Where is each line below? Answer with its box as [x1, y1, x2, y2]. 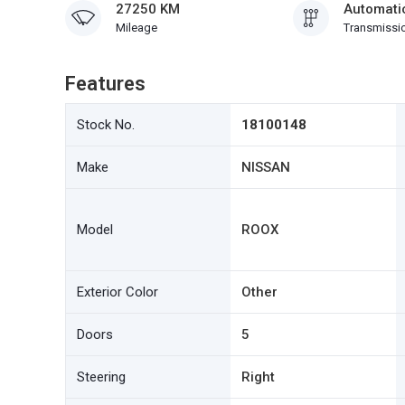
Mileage [116, 21, 157, 34]
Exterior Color [77, 284, 158, 300]
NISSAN [241, 159, 291, 175]
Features [65, 72, 146, 95]
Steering [77, 369, 126, 385]
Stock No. [77, 117, 135, 133]
